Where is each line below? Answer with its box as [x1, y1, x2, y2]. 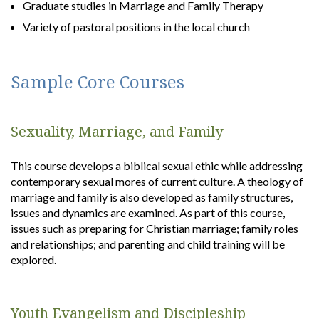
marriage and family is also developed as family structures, [11, 190, 293, 204]
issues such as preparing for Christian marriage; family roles [11, 221, 298, 235]
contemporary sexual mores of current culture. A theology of [11, 174, 303, 188]
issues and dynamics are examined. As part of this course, [11, 206, 285, 219]
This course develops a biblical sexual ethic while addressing [11, 159, 303, 172]
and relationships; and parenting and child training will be [11, 237, 285, 251]
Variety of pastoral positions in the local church [23, 20, 250, 33]
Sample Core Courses [11, 70, 184, 93]
